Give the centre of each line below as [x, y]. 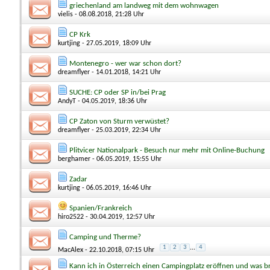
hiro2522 [71, 217]
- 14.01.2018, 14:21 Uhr [125, 72]
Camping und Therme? [105, 237]
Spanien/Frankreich [101, 208]
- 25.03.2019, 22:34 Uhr [125, 130]
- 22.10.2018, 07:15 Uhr [119, 250]
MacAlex [71, 250]
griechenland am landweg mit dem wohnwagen [144, 5]
